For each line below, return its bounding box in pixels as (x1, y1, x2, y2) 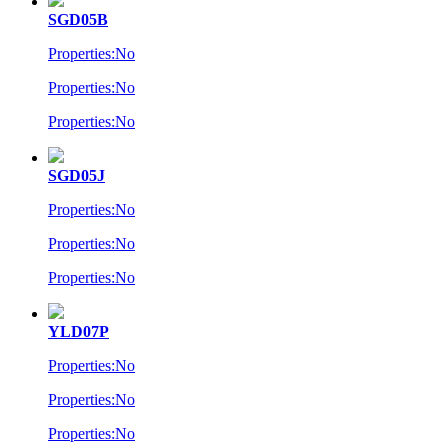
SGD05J (48, 167, 105, 184)
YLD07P (48, 323, 109, 340)
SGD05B (48, 11, 108, 28)
